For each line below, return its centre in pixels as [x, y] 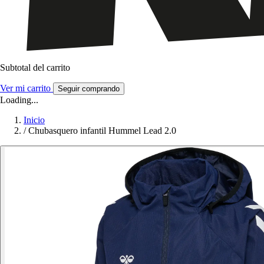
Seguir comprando [89, 89]
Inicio [34, 120]
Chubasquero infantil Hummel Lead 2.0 [102, 131]
